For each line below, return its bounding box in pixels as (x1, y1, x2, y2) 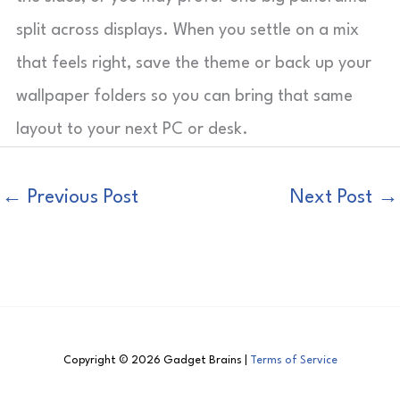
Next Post (290, 188, 378, 207)
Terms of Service (249, 354, 337, 366)
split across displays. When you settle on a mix (16, 22, 359, 38)
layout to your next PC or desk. (16, 121, 248, 137)
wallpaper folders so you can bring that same (16, 88, 353, 104)
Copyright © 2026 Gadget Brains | (62, 354, 250, 366)
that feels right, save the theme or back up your (16, 55, 371, 71)
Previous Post (22, 188, 138, 207)
